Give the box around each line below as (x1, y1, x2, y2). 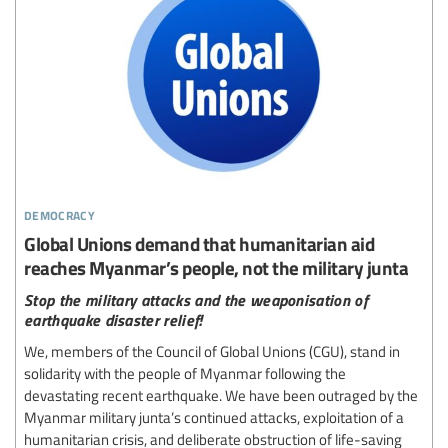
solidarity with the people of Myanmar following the (24, 362, 346, 383)
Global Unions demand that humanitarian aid (24, 229, 374, 257)
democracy (24, 199, 95, 225)
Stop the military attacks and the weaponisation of (24, 287, 369, 311)
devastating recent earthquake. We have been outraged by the (24, 384, 418, 405)
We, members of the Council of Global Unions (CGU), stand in (24, 340, 400, 361)
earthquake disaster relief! (24, 307, 203, 331)
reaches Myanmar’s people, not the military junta (24, 253, 408, 281)
